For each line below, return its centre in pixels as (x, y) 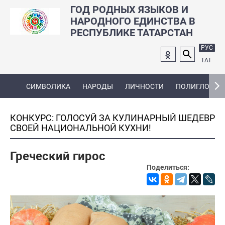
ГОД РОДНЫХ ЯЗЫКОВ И (129, 10)
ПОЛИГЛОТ (195, 86)
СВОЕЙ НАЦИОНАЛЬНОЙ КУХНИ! (81, 128)
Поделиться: (168, 167)
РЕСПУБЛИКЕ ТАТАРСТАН (132, 33)
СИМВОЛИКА (48, 86)
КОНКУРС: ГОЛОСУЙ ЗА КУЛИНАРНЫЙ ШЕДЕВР (113, 118)
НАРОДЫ (98, 86)
